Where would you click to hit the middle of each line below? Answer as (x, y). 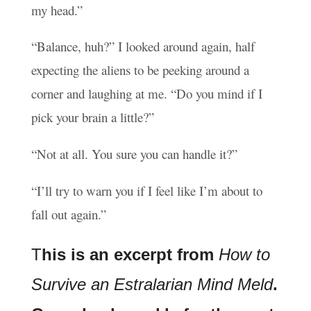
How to (244, 255)
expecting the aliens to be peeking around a (140, 70)
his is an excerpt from (130, 255)
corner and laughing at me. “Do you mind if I (146, 94)
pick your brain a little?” (92, 117)
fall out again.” (68, 215)
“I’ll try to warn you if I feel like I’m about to (146, 191)
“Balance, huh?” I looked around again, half (143, 47)
